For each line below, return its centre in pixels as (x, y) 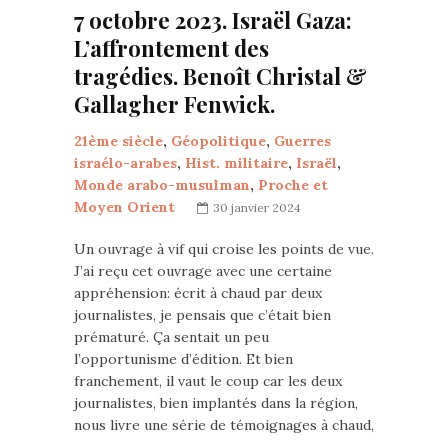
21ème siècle (118, 141)
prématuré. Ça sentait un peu (171, 337)
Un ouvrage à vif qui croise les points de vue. (224, 249)
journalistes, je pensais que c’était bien (202, 315)
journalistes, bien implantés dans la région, (216, 403)
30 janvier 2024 (257, 208)
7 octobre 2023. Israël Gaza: (213, 20)
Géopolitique (218, 141)
